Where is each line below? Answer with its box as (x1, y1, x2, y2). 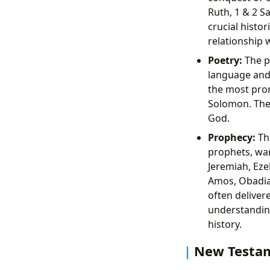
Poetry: (207, 54, 242, 67)
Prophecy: (207, 131, 256, 145)
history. (207, 218, 242, 231)
